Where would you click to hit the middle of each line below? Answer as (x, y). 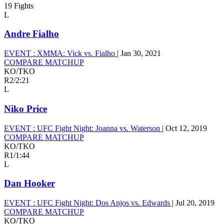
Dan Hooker (29, 183)
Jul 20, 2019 (195, 202)
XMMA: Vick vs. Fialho (76, 53)
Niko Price (25, 108)
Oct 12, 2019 (186, 128)
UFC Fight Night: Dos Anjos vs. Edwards (103, 202)
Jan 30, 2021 (141, 53)
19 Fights (19, 5)
